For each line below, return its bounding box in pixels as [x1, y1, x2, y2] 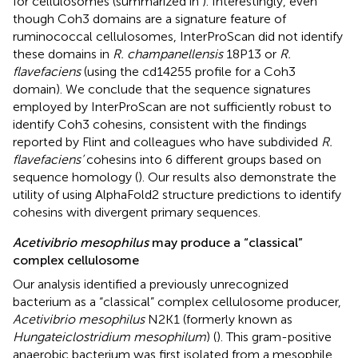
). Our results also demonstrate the [138, 169, 336, 185]
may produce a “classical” [149, 234, 303, 250]
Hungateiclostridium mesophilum [13, 328, 206, 344]
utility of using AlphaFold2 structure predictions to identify [13, 186, 341, 202]
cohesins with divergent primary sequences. [13, 204, 261, 220]
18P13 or [223, 46, 280, 62]
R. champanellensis [113, 46, 223, 62]
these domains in [13, 46, 113, 62]
